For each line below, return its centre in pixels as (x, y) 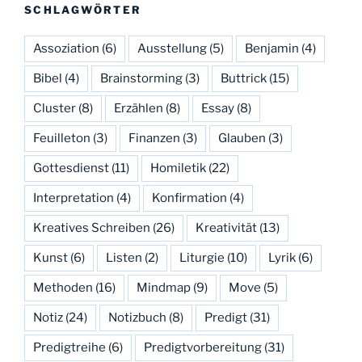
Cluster (55, 109)
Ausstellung (172, 49)
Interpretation (74, 198)
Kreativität (226, 228)
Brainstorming (141, 79)
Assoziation (66, 49)
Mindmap (164, 288)
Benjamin (272, 49)
